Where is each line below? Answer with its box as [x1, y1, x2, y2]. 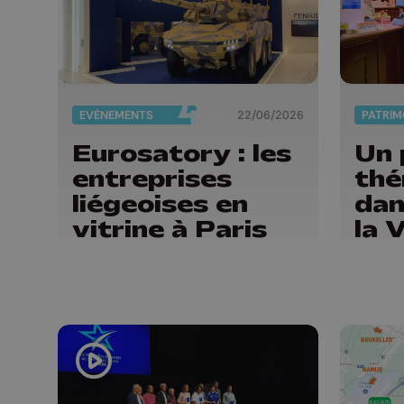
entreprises [72, 163, 232, 194]
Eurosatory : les [72, 138, 291, 169]
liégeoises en [72, 188, 248, 219]
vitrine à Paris [72, 214, 267, 244]
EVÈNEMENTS [79, 107, 153, 124]
